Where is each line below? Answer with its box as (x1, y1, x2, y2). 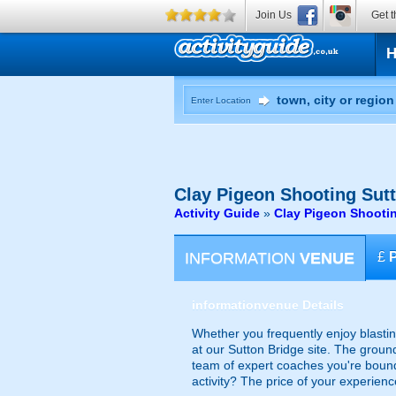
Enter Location (191, 95, 251, 105)
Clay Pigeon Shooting (174, 185, 356, 204)
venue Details (262, 298, 344, 312)
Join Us (255, 9, 292, 21)
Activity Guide (174, 206, 260, 220)
